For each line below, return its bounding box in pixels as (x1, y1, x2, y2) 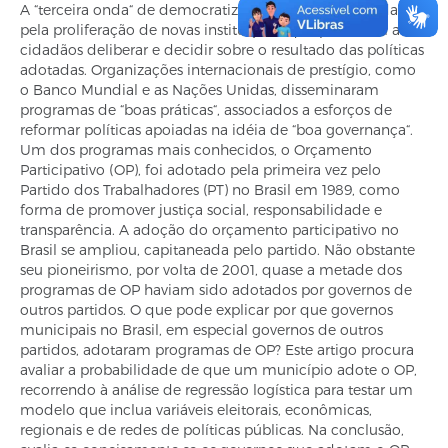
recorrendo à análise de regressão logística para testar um (20, 381, 413, 398)
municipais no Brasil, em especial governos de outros (20, 321, 383, 338)
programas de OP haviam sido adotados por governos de (20, 281, 412, 298)
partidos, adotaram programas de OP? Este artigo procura (20, 341, 414, 358)
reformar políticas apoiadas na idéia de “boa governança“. (20, 121, 413, 138)
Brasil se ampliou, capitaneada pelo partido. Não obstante (20, 241, 415, 258)
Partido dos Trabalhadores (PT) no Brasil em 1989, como (20, 181, 400, 198)
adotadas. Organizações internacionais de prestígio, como (20, 61, 416, 78)
